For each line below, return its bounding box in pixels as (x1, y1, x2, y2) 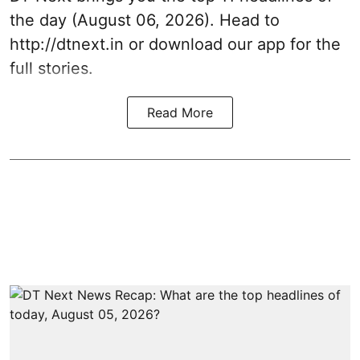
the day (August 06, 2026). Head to (10, 10, 280, 30)
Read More (147, 104, 213, 121)
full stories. (10, 59, 93, 78)
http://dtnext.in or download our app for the (10, 35, 341, 54)
